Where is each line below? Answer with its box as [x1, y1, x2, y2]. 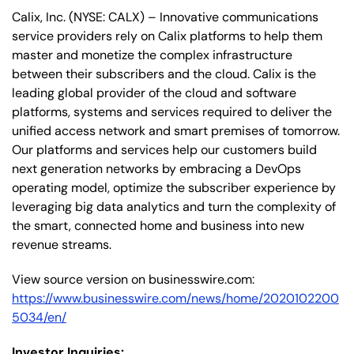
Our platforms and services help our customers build [12, 141, 317, 158]
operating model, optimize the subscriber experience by [12, 179, 336, 196]
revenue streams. [12, 235, 111, 253]
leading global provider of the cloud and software [12, 84, 296, 101]
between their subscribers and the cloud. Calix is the [12, 65, 316, 82]
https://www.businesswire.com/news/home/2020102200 [12, 289, 339, 307]
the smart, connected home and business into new [12, 217, 304, 234]
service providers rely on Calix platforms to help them [12, 27, 322, 44]
